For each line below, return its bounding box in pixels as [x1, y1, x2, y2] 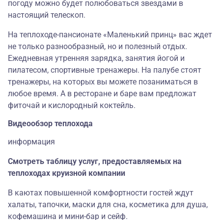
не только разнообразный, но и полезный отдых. [8, 42, 187, 52]
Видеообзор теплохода [8, 119, 93, 129]
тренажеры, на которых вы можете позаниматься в [8, 77, 198, 87]
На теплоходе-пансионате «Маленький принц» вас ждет [8, 30, 212, 40]
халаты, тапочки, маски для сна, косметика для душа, [8, 200, 208, 210]
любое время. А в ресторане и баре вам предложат [8, 89, 196, 99]
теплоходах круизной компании [8, 168, 125, 178]
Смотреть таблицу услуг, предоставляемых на [8, 157, 182, 166]
